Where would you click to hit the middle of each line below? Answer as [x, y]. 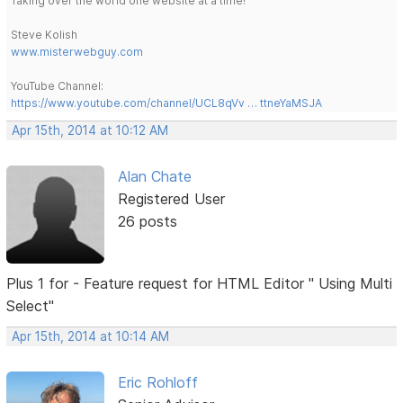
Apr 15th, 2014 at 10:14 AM [91, 336]
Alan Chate [154, 177]
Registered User [171, 199]
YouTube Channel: [58, 86]
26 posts [147, 222]
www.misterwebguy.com [77, 52]
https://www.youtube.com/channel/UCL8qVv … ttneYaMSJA [167, 103]
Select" [31, 305]
